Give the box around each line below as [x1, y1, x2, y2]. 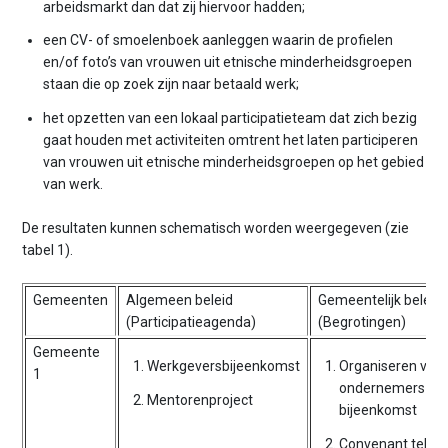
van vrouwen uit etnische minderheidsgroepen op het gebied [43, 153, 425, 170]
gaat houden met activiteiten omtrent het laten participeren [43, 131, 419, 148]
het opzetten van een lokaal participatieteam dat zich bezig [43, 109, 418, 126]
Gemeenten [33, 292, 109, 309]
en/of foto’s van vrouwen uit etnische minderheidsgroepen [43, 54, 413, 71]
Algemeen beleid [126, 292, 234, 309]
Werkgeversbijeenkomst [147, 358, 301, 375]
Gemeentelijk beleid [318, 292, 443, 309]
